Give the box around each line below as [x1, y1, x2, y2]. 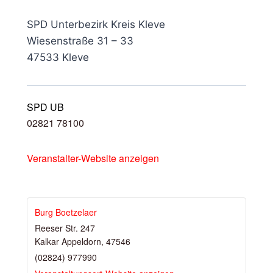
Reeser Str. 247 [35, 221, 95, 234]
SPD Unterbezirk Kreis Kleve [27, 18, 165, 30]
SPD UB [27, 100, 64, 115]
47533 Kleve [27, 51, 89, 63]
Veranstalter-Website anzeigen [27, 151, 159, 166]
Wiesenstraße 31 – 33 [27, 34, 133, 47]
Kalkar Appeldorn [35, 235, 101, 247]
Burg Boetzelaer [35, 205, 97, 218]
